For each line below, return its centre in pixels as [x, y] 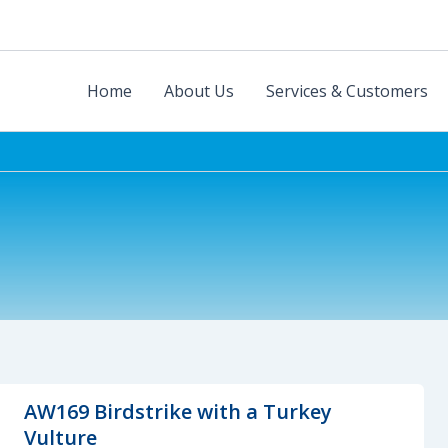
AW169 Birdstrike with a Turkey [178, 411]
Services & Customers [347, 91]
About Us [199, 91]
